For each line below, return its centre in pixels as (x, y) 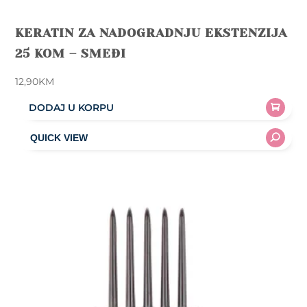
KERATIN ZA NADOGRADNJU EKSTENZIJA (151, 33)
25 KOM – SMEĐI (71, 53)
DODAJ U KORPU (72, 107)
